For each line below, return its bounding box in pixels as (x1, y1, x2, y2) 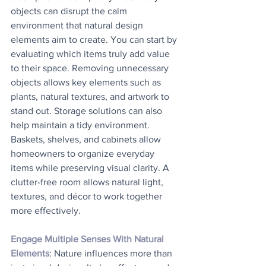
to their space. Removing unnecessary (11, 63, 171, 73)
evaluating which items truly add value (11, 49, 172, 59)
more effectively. (11, 205, 81, 216)
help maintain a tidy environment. (11, 120, 152, 130)
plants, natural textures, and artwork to (11, 91, 172, 102)
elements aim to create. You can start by (11, 34, 179, 45)
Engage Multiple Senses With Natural (11, 234, 166, 244)
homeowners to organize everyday (11, 148, 157, 159)
